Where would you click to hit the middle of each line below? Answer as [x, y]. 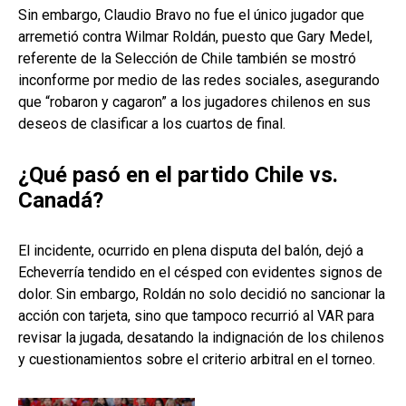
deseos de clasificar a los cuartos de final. [152, 124]
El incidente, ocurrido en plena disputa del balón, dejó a [191, 251]
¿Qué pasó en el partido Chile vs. [178, 175]
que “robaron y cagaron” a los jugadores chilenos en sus [194, 102]
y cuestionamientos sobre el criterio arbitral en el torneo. [197, 360]
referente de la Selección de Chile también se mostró [187, 59]
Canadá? [61, 201]
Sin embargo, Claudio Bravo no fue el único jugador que [191, 15]
